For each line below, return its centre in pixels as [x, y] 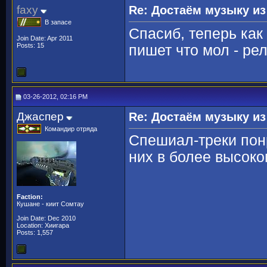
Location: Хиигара [43, 225]
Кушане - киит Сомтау [50, 204]
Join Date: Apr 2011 [45, 38]
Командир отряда [71, 129]
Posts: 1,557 [35, 232]
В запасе [58, 22]
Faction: [30, 197]
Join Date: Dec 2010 [46, 218]
